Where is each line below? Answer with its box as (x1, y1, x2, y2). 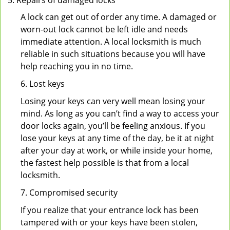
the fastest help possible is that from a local (21, 157, 189, 168)
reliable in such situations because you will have (21, 48, 205, 60)
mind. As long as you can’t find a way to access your (21, 108, 219, 119)
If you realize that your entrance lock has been (21, 204, 199, 216)
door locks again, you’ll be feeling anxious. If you (21, 120, 205, 131)
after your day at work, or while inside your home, (21, 145, 213, 156)
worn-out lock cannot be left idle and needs (21, 24, 188, 35)
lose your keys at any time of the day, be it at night (21, 132, 214, 144)
